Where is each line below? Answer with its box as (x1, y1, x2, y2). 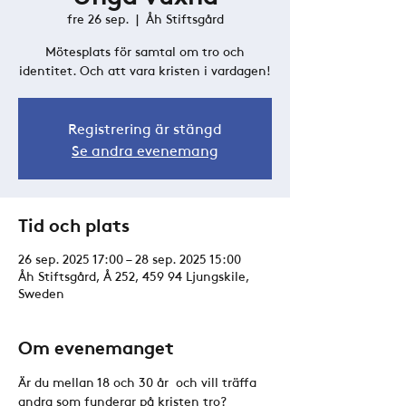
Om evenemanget (18, 333, 174, 359)
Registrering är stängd (68, 118, 222, 138)
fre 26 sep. (66, 9, 129, 27)
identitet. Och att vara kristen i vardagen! (19, 61, 271, 79)
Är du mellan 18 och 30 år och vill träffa (18, 372, 260, 391)
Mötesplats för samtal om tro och (45, 42, 245, 60)
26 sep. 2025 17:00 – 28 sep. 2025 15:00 (18, 249, 241, 267)
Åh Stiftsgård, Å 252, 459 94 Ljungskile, (18, 266, 249, 285)
